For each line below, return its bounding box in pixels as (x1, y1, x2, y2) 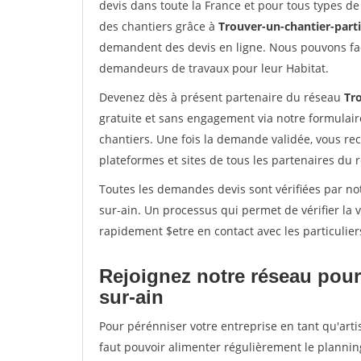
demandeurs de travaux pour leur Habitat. (99, 60, 329, 76)
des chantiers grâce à (99, 19, 218, 34)
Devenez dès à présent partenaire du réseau (99, 89, 344, 105)
